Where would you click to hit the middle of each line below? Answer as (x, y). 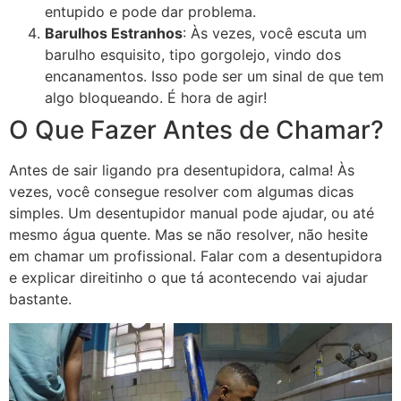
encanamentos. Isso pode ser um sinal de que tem (214, 77)
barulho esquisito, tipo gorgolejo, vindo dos (193, 55)
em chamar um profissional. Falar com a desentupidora (196, 256)
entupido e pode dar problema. (150, 12)
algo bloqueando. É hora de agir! (156, 98)
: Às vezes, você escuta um (275, 34)
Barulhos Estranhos (114, 34)
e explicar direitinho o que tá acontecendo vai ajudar (188, 278)
